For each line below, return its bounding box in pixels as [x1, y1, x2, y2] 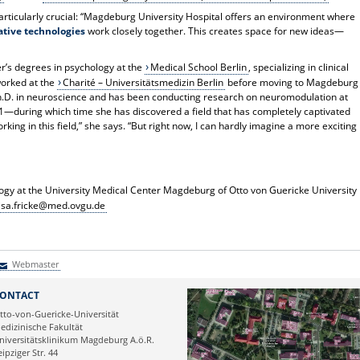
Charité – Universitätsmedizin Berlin [62, 76, 223, 90]
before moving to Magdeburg [224, 76, 358, 90]
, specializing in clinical [247, 60, 349, 75]
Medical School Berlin [149, 60, 247, 75]
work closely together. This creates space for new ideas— [85, 24, 345, 39]
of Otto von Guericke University [218, 183, 358, 198]
